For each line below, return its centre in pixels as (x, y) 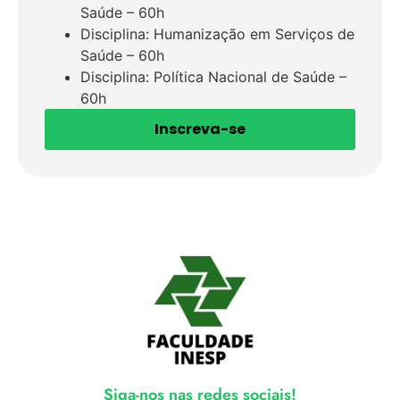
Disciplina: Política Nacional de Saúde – (213, 77)
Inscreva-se (200, 129)
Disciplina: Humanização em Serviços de (217, 34)
